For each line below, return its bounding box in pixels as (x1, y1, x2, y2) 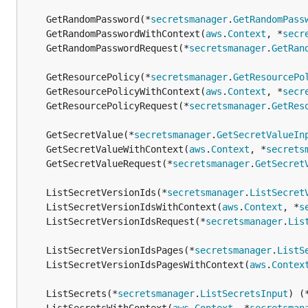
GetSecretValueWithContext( (46, 144, 189, 155)
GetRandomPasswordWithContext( (46, 28, 206, 39)
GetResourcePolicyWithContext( (46, 86, 206, 97)
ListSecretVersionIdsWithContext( (46, 201, 222, 212)
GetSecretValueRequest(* (46, 158, 173, 169)
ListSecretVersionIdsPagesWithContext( (46, 259, 250, 270)
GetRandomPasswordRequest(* (46, 43, 189, 54)
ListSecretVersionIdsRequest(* (46, 216, 206, 227)
